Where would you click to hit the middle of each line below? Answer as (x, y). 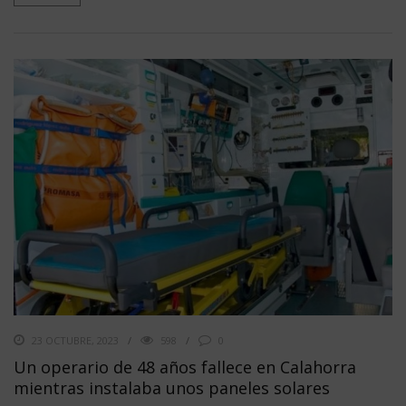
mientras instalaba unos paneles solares (172, 387)
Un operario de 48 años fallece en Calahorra (185, 367)
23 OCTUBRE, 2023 (75, 340)
